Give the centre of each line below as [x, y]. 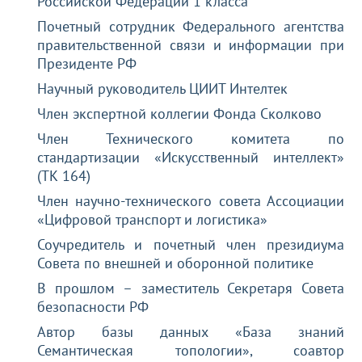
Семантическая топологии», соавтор [191, 350]
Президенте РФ [87, 63]
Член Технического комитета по [191, 138]
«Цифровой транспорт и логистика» [153, 219]
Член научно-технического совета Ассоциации [191, 200]
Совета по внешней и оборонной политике [176, 263]
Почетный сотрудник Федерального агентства [191, 26]
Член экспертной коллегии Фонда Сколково [180, 113]
